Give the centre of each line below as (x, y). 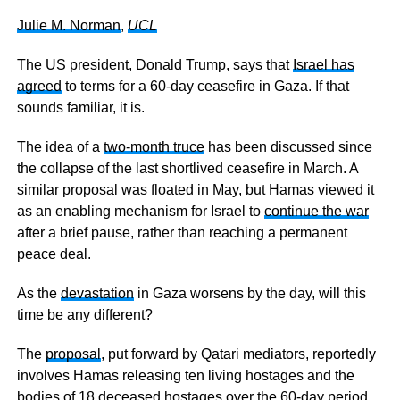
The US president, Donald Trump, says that (154, 65)
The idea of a (60, 147)
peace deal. (54, 254)
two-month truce (154, 147)
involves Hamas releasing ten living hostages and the (185, 375)
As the (38, 293)
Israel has (323, 65)
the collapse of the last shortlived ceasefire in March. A (187, 168)
